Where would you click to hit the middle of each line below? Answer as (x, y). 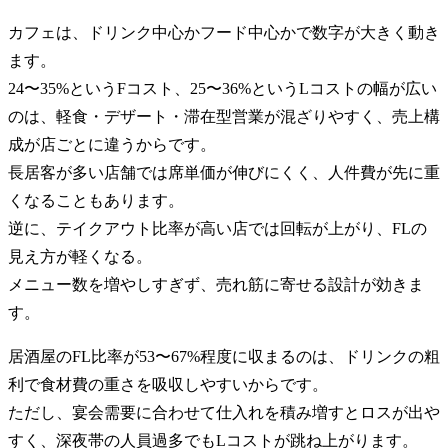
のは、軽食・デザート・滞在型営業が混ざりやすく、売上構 (224, 117)
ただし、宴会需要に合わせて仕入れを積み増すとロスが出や (224, 413)
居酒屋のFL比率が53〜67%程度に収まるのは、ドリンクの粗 (224, 357)
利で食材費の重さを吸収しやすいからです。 (168, 385)
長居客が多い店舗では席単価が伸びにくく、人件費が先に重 (224, 173)
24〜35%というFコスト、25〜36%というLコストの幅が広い (222, 89)
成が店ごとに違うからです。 (112, 145)
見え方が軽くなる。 (80, 257)
